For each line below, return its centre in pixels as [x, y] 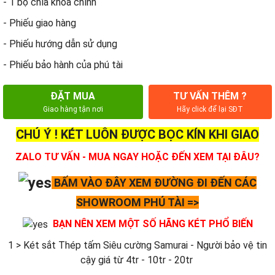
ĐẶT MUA [73, 96]
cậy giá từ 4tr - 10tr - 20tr [136, 260]
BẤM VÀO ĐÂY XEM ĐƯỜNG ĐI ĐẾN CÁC [154, 183]
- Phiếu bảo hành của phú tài [63, 65]
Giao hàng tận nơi [73, 110]
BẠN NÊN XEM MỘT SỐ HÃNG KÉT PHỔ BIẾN [151, 223]
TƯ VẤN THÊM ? [210, 96]
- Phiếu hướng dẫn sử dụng [60, 44]
